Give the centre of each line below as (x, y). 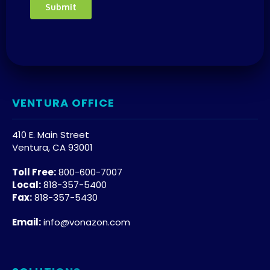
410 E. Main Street (51, 134)
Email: (27, 222)
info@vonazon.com (87, 222)
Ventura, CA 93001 (52, 147)
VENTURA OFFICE (63, 102)
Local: (27, 184)
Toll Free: (34, 172)
